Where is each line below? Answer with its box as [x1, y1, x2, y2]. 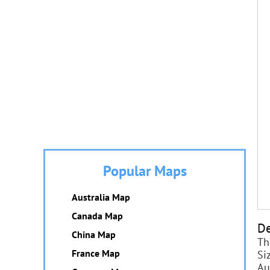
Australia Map [72, 191, 130, 203]
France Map [72, 247, 120, 259]
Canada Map [72, 210, 123, 222]
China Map [72, 228, 116, 240]
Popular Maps [102, 162, 187, 180]
